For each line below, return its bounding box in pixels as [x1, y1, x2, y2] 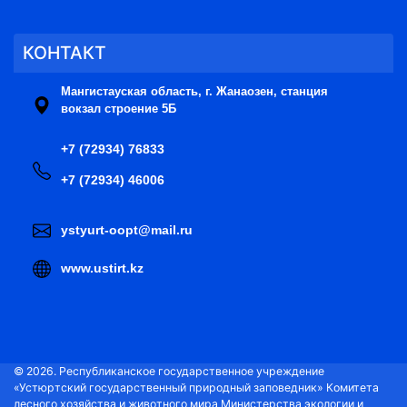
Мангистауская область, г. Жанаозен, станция [61, 84, 328, 98]
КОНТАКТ [23, 41, 106, 64]
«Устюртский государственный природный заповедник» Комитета [14, 380, 379, 394]
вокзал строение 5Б [61, 101, 176, 115]
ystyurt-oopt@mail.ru [61, 222, 193, 237]
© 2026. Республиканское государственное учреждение [14, 363, 324, 378]
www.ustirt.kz [61, 260, 144, 275]
